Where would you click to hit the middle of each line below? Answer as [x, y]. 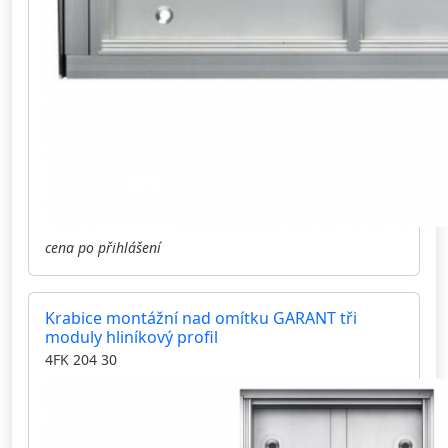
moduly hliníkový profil [131, 337]
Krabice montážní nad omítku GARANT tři [201, 318]
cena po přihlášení [103, 248]
